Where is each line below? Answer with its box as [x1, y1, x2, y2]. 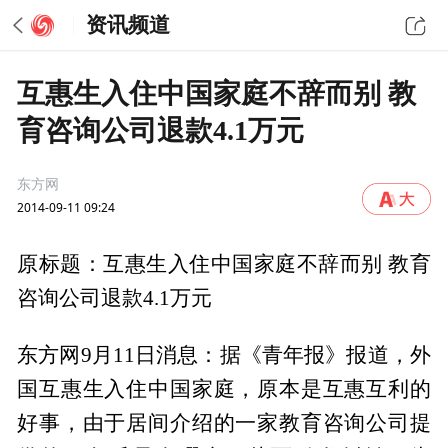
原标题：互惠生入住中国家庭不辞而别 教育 [17, 253, 431, 276]
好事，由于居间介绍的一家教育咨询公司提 [17, 411, 431, 434]
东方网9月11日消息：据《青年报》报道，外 [17, 343, 431, 366]
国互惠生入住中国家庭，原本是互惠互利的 [17, 377, 431, 400]
